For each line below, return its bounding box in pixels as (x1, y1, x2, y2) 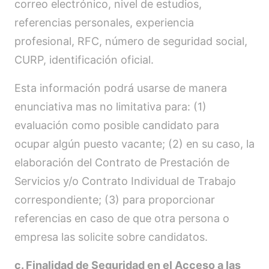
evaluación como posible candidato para (14, 119, 219, 131)
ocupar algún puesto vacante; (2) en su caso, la (14, 138, 255, 150)
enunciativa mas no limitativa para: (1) (14, 100, 207, 113)
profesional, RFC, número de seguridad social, (14, 35, 247, 47)
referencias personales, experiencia (14, 16, 194, 29)
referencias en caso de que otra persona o (14, 212, 229, 225)
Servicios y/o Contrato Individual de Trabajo (14, 175, 236, 187)
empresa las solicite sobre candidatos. (14, 231, 208, 243)
